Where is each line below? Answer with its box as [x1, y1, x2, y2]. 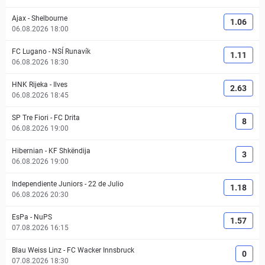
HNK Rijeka [12, 80, 48, 89]
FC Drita [54, 114, 80, 122]
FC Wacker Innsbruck [67, 246, 134, 254]
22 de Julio [88, 180, 124, 188]
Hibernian [12, 147, 43, 155]
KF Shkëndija [49, 147, 91, 155]
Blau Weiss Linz [12, 246, 62, 254]
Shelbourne [31, 14, 67, 22]
